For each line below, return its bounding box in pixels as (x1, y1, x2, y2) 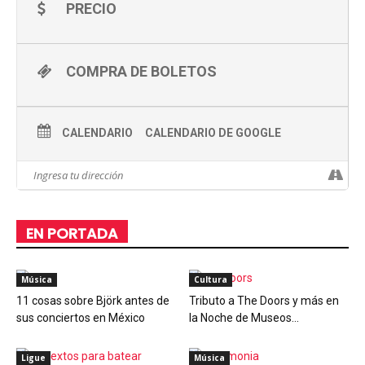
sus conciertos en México (16, 311, 145, 325)
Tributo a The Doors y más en (188, 294, 339, 308)
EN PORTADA (26, 223, 118, 244)
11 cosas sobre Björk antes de (16, 294, 169, 308)
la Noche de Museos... (188, 311, 299, 325)
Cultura (193, 274, 227, 286)
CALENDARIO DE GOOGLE (145, 126, 281, 140)
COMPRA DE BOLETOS (66, 63, 217, 81)
